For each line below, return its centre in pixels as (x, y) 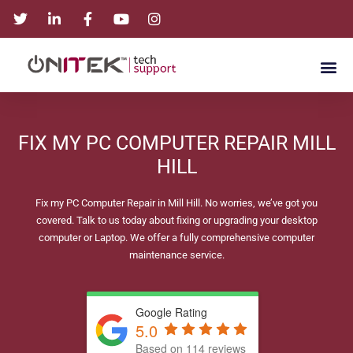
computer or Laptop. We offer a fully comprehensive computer (176, 238)
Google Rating (171, 312)
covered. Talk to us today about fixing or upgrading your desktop (176, 221)
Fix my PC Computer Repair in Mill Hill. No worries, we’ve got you (176, 203)
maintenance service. (176, 255)
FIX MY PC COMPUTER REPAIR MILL (176, 143)
